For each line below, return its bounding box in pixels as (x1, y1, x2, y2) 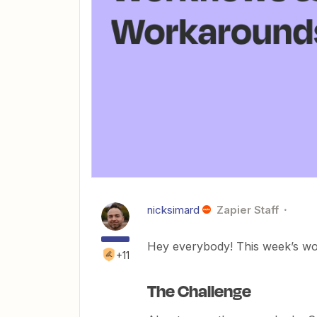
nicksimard (147, 202, 200, 217)
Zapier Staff (216, 202, 279, 217)
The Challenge (147, 277, 251, 303)
